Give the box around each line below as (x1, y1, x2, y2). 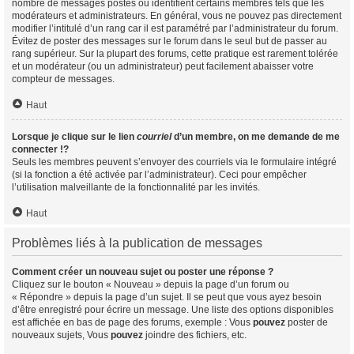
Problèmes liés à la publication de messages (12, 236, 262, 250)
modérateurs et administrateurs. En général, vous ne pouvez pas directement (12, 10, 341, 21)
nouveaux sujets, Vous (12, 330, 111, 341)
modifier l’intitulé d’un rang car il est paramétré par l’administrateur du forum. (12, 23, 338, 34)
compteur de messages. (12, 73, 115, 85)
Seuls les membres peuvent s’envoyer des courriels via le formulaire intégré (12, 156, 337, 168)
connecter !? (12, 144, 69, 155)
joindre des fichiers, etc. (143, 330, 247, 341)
